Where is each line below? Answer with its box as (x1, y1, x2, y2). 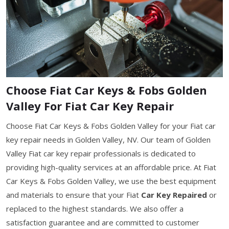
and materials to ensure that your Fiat (6, 189, 141, 200)
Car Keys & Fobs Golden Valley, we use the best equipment (6, 175, 216, 186)
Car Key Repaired (141, 189, 207, 200)
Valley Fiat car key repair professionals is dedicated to (6, 148, 196, 158)
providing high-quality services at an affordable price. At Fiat (6, 162, 216, 172)
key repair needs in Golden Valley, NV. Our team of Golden (6, 134, 211, 145)
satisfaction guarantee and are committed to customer (6, 217, 199, 227)
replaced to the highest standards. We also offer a (6, 203, 184, 214)
